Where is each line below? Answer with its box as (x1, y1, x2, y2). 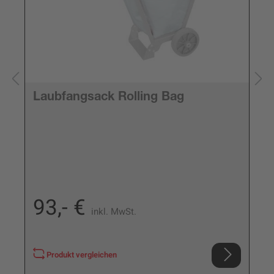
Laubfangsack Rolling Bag (32, 91, 184, 104)
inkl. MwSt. (91, 204, 136, 218)
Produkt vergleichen (46, 249, 117, 261)
